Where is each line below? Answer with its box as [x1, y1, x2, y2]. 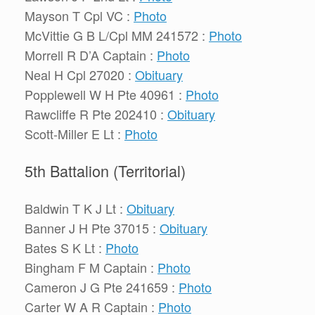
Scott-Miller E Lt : [25, 124, 124, 143]
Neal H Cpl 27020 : [25, 65, 135, 84]
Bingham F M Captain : [25, 257, 157, 276]
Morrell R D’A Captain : [25, 46, 157, 65]
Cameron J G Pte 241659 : [25, 277, 179, 296]
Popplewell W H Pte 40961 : [25, 85, 186, 104]
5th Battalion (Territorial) [25, 159, 186, 181]
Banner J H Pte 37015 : [25, 218, 160, 237]
